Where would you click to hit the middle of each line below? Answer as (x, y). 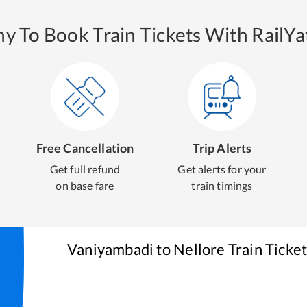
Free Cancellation (85, 148)
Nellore (199, 249)
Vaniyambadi (111, 249)
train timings (222, 185)
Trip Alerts (222, 148)
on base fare (85, 185)
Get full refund (85, 169)
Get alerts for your (222, 169)
